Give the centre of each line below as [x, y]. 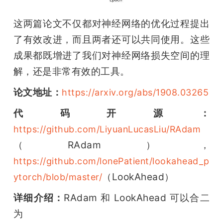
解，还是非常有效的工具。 [71, 71]
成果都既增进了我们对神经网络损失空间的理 [111, 56]
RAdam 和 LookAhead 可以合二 [137, 198]
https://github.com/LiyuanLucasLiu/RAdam [107, 129]
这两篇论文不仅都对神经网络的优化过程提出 [111, 24]
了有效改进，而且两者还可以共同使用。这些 [111, 40]
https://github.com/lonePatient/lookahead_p [111, 161]
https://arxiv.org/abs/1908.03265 [135, 93]
